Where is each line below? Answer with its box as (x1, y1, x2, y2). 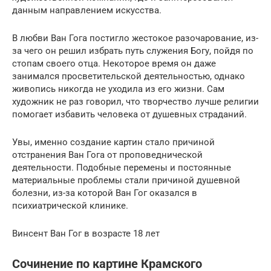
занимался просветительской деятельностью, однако (12, 70, 245, 82)
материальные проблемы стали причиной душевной (12, 174, 240, 186)
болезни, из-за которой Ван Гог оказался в (12, 187, 197, 198)
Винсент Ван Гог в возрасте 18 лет (12, 227, 160, 239)
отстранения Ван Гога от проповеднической (12, 149, 203, 160)
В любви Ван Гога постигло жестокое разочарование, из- (12, 32, 258, 44)
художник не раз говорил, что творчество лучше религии (12, 96, 259, 107)
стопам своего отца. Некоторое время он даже (12, 57, 216, 69)
